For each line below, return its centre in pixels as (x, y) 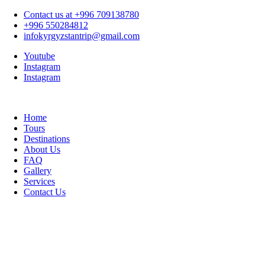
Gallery (38, 171)
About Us (42, 149)
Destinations (47, 139)
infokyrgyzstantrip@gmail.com (82, 36)
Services (39, 181)
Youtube (39, 56)
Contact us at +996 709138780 (81, 14)
